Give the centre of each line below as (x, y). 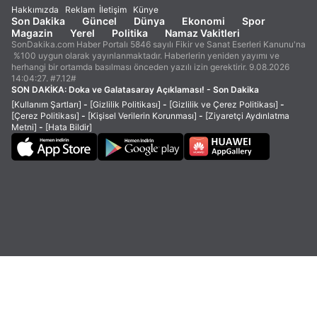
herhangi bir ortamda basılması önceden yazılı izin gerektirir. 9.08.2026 (150, 67)
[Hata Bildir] (69, 127)
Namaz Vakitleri (202, 33)
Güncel (99, 21)
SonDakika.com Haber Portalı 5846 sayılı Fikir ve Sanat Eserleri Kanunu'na (158, 44)
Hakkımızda (35, 10)
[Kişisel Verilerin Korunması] (142, 116)
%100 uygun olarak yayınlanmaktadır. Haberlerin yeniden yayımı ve (145, 56)
